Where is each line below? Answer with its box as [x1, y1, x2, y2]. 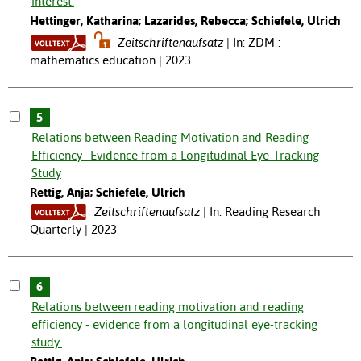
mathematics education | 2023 [29, 52, 191, 67]
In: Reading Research [209, 204, 321, 218]
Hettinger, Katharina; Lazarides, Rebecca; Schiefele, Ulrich [29, 13, 341, 27]
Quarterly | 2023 [29, 222, 117, 236]
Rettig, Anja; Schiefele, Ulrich [29, 185, 185, 199]
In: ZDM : [233, 35, 281, 49]
